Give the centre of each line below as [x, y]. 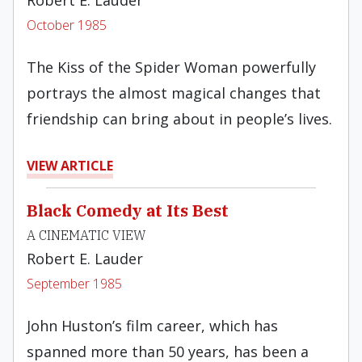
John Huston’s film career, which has [152, 326]
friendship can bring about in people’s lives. [179, 119]
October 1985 [67, 25]
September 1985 [74, 284]
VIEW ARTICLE [70, 166]
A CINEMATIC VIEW [86, 235]
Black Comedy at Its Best [128, 210]
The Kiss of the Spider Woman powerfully [171, 67]
